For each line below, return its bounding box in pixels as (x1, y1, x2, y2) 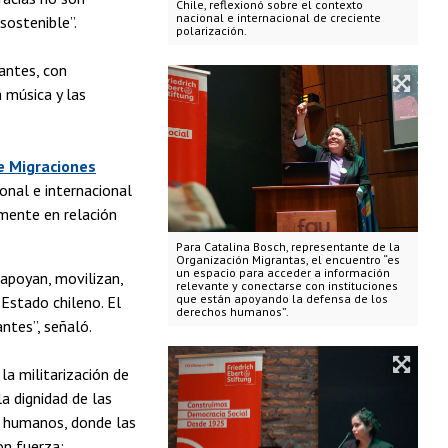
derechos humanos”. (175, 303, 289, 319)
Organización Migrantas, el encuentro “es (175, 251, 400, 267)
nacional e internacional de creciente (175, 9, 381, 25)
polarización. (175, 22, 247, 38)
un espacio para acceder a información (175, 264, 390, 280)
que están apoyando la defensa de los (175, 290, 388, 306)
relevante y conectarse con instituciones (175, 277, 398, 293)
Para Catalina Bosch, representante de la (175, 238, 400, 254)
